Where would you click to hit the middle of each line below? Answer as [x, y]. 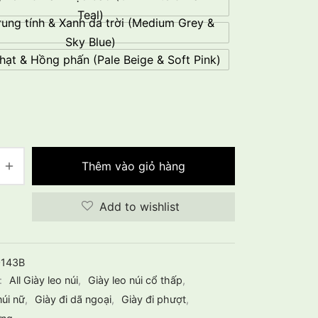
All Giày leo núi [44, 280]
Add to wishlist [139, 207]
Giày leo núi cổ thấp [135, 280]
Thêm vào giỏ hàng [133, 166]
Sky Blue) [90, 42]
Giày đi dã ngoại [73, 300]
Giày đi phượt [154, 300]
